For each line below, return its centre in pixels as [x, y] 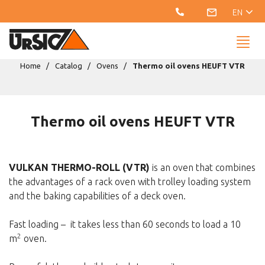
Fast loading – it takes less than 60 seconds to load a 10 [125, 224]
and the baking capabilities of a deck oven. [97, 196]
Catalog [69, 66]
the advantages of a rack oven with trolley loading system [130, 182]
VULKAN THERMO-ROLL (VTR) [79, 167]
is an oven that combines [203, 167]
